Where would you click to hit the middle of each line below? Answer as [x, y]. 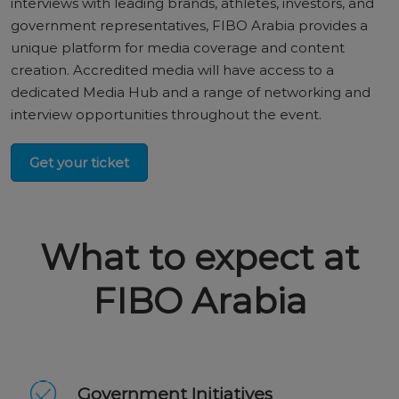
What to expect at [199, 257]
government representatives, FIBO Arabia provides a [189, 25]
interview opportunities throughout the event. [166, 114]
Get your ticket [79, 163]
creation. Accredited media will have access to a [172, 70]
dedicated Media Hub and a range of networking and [191, 92]
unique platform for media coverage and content [178, 48]
